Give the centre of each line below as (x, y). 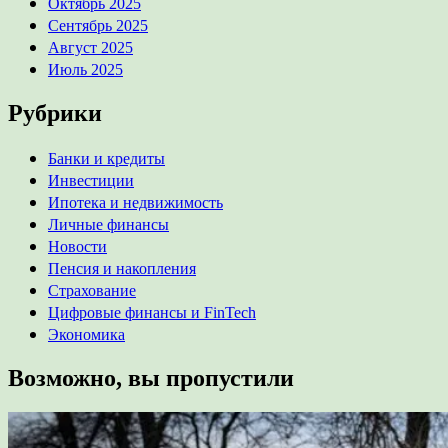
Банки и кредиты (106, 158)
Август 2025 (90, 47)
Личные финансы (108, 224)
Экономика (86, 334)
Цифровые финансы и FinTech (152, 312)
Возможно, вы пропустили (151, 377)
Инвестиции (91, 180)
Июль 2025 (85, 69)
